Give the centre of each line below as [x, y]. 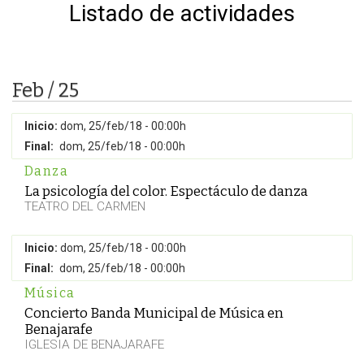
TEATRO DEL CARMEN [85, 206]
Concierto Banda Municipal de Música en [154, 313]
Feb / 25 [45, 90]
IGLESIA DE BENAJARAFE [94, 344]
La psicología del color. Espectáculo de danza [166, 191]
